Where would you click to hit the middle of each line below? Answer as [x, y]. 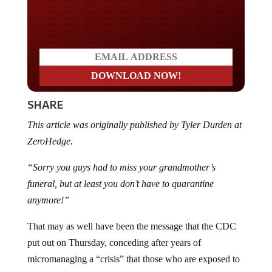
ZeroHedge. [51, 131]
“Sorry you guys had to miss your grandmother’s [121, 157]
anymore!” [49, 190]
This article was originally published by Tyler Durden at [134, 115]
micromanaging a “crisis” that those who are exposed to [133, 249]
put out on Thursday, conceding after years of [114, 233]
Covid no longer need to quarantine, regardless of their [131, 265]
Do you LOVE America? [136, 12]
